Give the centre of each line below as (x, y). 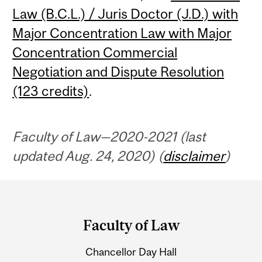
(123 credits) (51, 91)
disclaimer (194, 156)
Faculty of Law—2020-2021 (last (109, 137)
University (55, 239)
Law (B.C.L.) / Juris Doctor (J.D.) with (125, 14)
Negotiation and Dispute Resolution (118, 72)
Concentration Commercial (95, 53)
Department (62, 194)
